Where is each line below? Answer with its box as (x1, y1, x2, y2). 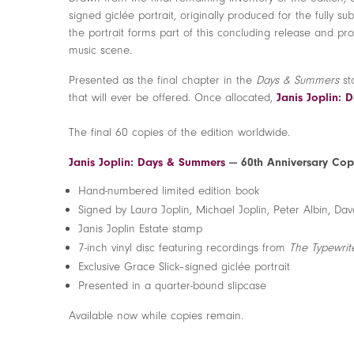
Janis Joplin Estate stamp (78, 221, 202, 235)
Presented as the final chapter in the (69, 73, 256, 87)
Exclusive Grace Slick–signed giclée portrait (78, 259, 290, 273)
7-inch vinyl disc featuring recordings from (78, 240, 289, 254)
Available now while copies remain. (69, 308, 243, 322)
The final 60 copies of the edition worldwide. (69, 125, 290, 139)
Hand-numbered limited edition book (78, 183, 259, 198)
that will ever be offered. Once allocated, (69, 90, 277, 104)
